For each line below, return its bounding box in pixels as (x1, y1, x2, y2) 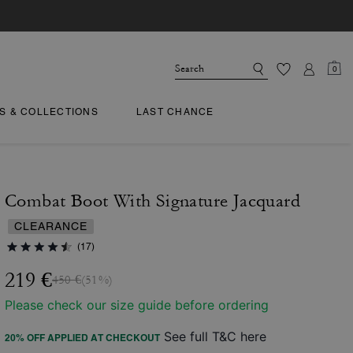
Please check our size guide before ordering (5, 297, 269, 313)
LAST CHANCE (136, 106, 214, 117)
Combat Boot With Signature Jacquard (5, 191, 300, 211)
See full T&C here (164, 329, 266, 344)
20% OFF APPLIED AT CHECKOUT (5, 332, 160, 344)
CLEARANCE (14, 220, 87, 232)
